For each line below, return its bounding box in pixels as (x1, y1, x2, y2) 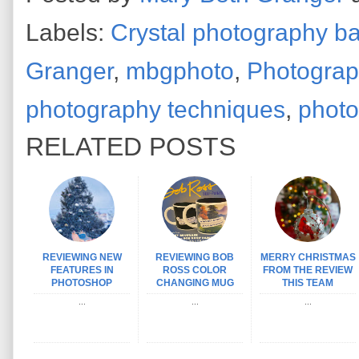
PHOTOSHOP (51, 276, 112, 288)
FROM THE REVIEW (263, 264, 353, 276)
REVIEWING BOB (155, 251, 234, 263)
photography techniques (26, 95, 285, 123)
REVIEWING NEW (42, 251, 122, 263)
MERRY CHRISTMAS (260, 251, 356, 263)
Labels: (26, 18, 111, 46)
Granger (26, 57, 113, 84)
